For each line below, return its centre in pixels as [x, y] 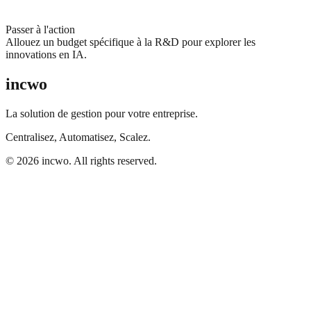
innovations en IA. [46, 55]
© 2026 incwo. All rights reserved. [81, 160]
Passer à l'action [40, 30]
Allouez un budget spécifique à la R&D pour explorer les [131, 42]
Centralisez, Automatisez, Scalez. [78, 137]
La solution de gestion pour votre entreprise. [102, 113]
